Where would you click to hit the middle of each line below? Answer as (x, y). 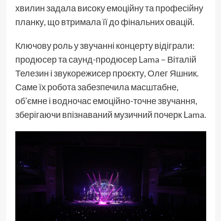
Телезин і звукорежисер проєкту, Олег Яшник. (107, 73)
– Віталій (178, 59)
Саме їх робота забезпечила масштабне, (97, 87)
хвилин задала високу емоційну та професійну (109, 8)
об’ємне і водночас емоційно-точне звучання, (106, 101)
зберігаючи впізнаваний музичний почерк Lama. (110, 115)
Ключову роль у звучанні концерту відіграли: (105, 46)
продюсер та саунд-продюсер (77, 59)
